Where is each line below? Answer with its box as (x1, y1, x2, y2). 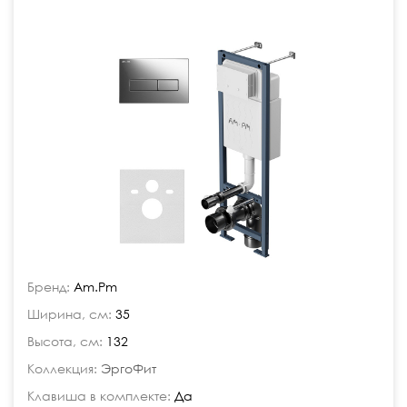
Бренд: (27, 279, 70, 294)
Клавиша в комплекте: (27, 388, 171, 403)
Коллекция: (27, 361, 97, 376)
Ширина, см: (27, 306, 112, 322)
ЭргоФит (101, 361, 156, 376)
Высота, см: (27, 333, 103, 349)
